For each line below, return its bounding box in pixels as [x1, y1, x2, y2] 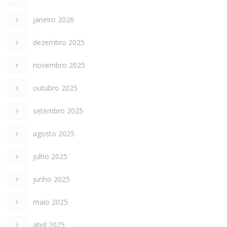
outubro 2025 [33, 83, 78, 93]
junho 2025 [33, 174, 70, 184]
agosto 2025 [33, 129, 74, 139]
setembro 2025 [33, 106, 83, 116]
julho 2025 [33, 152, 67, 162]
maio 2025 [33, 197, 68, 207]
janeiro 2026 [33, 15, 74, 25]
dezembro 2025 [33, 37, 85, 48]
